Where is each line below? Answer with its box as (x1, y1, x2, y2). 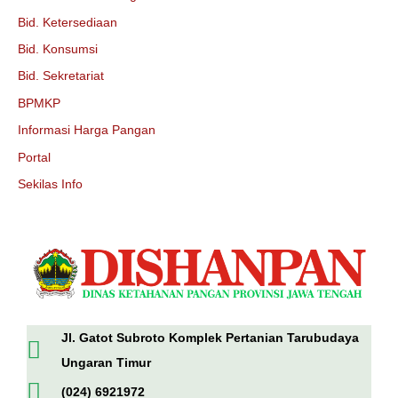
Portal (18, 150, 51, 164)
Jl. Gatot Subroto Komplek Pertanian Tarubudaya (60, 330, 359, 346)
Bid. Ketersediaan (18, 15, 117, 29)
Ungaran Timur (60, 355, 151, 370)
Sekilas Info (18, 178, 83, 192)
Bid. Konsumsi (18, 43, 98, 56)
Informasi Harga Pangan (18, 123, 155, 138)
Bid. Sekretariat (18, 69, 104, 84)
